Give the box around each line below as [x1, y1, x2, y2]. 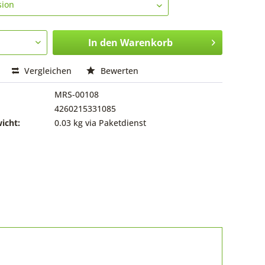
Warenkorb [119, 36, 173, 49]
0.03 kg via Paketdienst [51, 117, 146, 128]
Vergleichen [22, 65, 72, 76]
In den [88, 36, 118, 49]
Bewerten [98, 65, 138, 76]
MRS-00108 [54, 89, 99, 100]
